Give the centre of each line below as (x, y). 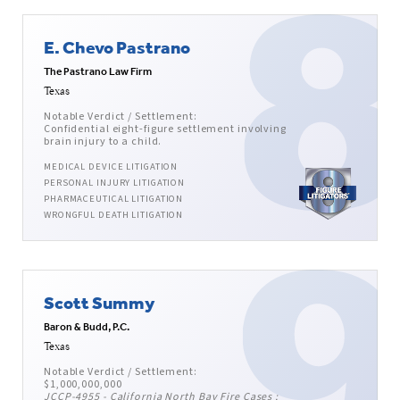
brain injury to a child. (103, 142)
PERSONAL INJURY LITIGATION (115, 183)
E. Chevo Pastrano (117, 47)
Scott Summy (99, 303)
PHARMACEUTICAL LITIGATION (114, 199)
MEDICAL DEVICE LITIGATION (111, 167)
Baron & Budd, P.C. (87, 327)
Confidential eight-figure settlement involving (165, 129)
